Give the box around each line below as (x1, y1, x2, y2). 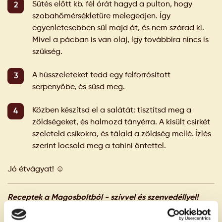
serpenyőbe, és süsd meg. (32, 83, 125, 91)
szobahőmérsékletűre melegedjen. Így (32, 12, 170, 20)
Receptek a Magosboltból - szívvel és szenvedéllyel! (7, 193, 198, 202)
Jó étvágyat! (7, 165, 56, 173)
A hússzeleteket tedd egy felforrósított (32, 71, 170, 79)
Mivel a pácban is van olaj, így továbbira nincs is (32, 36, 209, 44)
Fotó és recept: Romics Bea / (7, 205, 115, 214)
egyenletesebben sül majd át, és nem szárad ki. (32, 24, 204, 32)
